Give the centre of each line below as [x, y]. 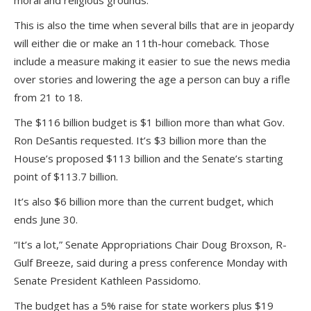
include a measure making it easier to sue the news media [152, 61]
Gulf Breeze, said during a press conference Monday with [151, 262]
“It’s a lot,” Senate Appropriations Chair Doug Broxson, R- [150, 244]
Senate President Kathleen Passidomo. [107, 280]
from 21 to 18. [48, 97]
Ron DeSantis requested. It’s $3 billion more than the [140, 140]
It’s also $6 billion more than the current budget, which [144, 201]
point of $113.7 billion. [66, 176]
